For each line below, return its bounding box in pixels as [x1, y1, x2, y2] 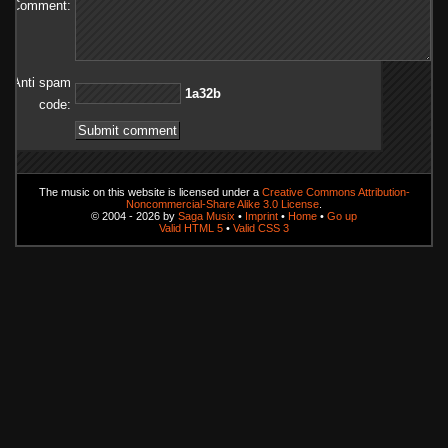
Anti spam [12, 75, 71, 91]
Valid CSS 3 [233, 221, 289, 234]
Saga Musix [178, 209, 235, 222]
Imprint [245, 209, 278, 222]
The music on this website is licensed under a [38, 185, 262, 198]
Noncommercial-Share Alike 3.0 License [126, 197, 319, 210]
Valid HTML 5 [159, 221, 223, 234]
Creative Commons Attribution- [261, 185, 410, 198]
